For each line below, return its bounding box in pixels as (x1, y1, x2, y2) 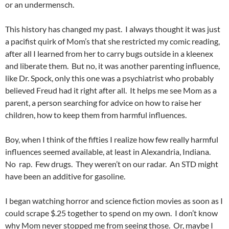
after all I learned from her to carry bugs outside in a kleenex (5, 48, 213, 58)
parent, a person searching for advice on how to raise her (5, 97, 201, 107)
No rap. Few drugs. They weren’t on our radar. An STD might (5, 158, 218, 169)
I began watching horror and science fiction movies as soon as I (5, 195, 223, 205)
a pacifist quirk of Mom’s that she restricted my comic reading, (5, 36, 220, 46)
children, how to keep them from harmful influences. (5, 109, 188, 120)
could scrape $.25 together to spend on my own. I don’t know (5, 208, 218, 218)
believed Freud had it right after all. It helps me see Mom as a (5, 85, 217, 95)
